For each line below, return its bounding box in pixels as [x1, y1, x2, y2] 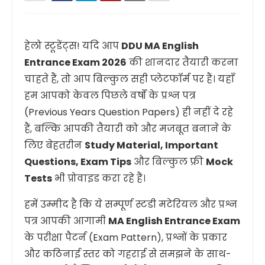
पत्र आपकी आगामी [24, 214, 108, 228]
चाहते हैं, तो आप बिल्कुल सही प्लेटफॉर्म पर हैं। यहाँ [24, 72, 235, 86]
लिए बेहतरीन [24, 138, 85, 152]
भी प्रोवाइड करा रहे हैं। [52, 172, 146, 185]
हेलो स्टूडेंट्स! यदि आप [24, 39, 121, 53]
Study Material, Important [85, 138, 218, 152]
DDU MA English [121, 39, 199, 53]
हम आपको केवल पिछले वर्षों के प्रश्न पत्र [24, 89, 196, 102]
